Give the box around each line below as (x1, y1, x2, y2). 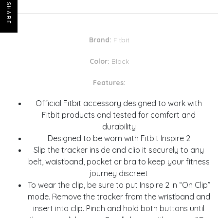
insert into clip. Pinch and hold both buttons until (33, 203, 204, 214)
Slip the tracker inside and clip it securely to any (34, 145, 204, 155)
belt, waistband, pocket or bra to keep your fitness (28, 157, 210, 167)
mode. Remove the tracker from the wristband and (27, 192, 210, 202)
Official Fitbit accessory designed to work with (36, 98, 202, 109)
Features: (92, 78, 126, 88)
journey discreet (90, 168, 148, 179)
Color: (89, 57, 109, 66)
